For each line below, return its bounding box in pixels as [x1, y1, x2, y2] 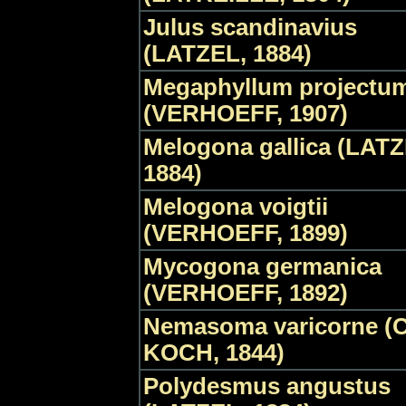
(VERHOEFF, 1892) [143, 280, 348, 305]
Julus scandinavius [143, 14, 357, 40]
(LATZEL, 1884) [143, 41, 312, 66]
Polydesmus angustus [143, 373, 391, 399]
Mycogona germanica [143, 254, 382, 279]
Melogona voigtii [143, 194, 328, 219]
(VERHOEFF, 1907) [143, 101, 348, 126]
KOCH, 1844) [143, 340, 285, 365]
